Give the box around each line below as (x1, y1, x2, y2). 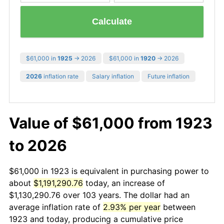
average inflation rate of (9, 201, 103, 212)
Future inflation (147, 72, 189, 80)
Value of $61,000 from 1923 (9, 113, 212, 132)
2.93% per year (103, 201, 160, 212)
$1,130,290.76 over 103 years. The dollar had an (9, 189, 189, 200)
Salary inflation (92, 72, 134, 80)
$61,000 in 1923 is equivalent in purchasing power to (9, 165, 209, 176)
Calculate (92, 16, 132, 27)
